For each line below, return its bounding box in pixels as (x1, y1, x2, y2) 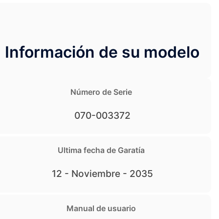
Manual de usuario (66, 203, 136, 214)
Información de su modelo (5, 42, 199, 62)
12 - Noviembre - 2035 (51, 167, 153, 179)
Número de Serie (70, 87, 132, 97)
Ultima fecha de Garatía (57, 145, 145, 155)
